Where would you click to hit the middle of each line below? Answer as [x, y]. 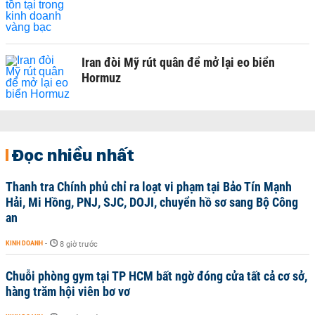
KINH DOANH [24, 243]
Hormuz [101, 78]
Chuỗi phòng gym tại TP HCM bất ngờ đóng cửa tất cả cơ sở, [156, 276]
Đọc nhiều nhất [73, 155]
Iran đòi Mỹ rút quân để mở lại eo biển [178, 62]
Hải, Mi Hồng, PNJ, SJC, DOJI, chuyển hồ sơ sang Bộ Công [152, 202]
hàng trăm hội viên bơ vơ [68, 291]
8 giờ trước [79, 244]
